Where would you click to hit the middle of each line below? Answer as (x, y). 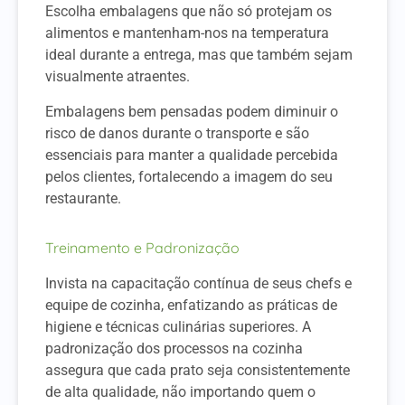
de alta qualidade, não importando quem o (180, 392)
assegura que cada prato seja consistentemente (198, 371)
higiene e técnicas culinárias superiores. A (178, 327)
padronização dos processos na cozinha (174, 349)
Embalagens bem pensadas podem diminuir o (192, 111)
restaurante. (83, 198)
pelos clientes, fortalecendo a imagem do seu (189, 176)
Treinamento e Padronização (142, 248)
